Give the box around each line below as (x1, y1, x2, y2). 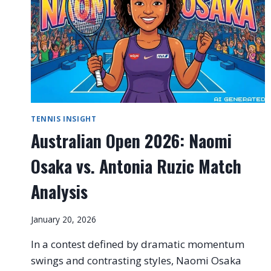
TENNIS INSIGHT (31, 114, 97, 124)
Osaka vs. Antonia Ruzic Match (31, 154, 241, 179)
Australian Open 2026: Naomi (31, 128, 232, 154)
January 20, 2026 (31, 213, 96, 225)
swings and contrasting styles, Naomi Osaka (31, 253, 241, 267)
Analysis (31, 179, 88, 204)
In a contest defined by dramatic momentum (31, 237, 244, 251)
